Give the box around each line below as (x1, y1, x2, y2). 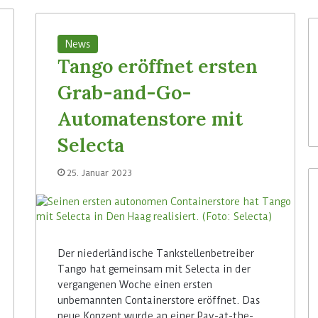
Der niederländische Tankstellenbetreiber (57, 248, 255, 260)
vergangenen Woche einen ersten (57, 279, 213, 291)
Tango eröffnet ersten (57, 54, 258, 79)
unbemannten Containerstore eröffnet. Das (57, 295, 261, 307)
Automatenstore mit (57, 106, 243, 131)
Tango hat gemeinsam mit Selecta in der (57, 263, 251, 275)
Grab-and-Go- (57, 80, 192, 105)
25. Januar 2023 (67, 168, 133, 179)
